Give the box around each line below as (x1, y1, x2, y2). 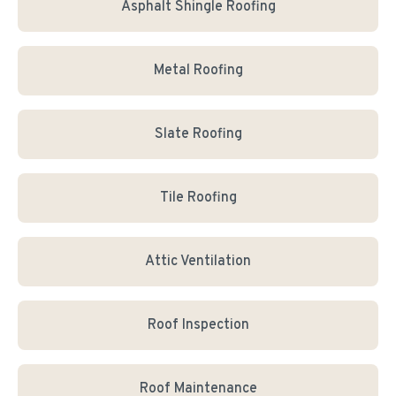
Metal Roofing (153, 62, 243, 80)
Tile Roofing (159, 189, 237, 207)
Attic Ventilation (145, 253, 251, 270)
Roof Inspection (147, 316, 249, 334)
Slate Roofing (154, 126, 242, 143)
